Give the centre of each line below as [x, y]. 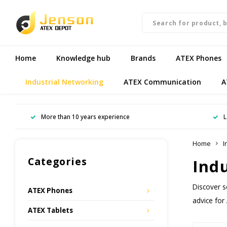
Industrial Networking [64, 82]
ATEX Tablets [50, 210]
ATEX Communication [162, 82]
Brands [143, 58]
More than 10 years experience [85, 116]
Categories [58, 161]
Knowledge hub [83, 58]
